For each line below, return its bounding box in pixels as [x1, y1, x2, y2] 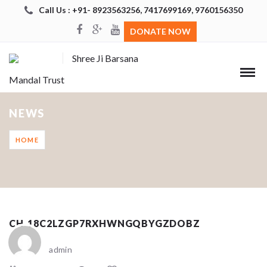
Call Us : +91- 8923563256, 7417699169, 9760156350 [39, 4, 243, 15]
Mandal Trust [9, 74, 64, 85]
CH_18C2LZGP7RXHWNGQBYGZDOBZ [9, 217, 200, 229]
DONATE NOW [130, 26, 191, 36]
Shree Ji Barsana [72, 52, 138, 64]
